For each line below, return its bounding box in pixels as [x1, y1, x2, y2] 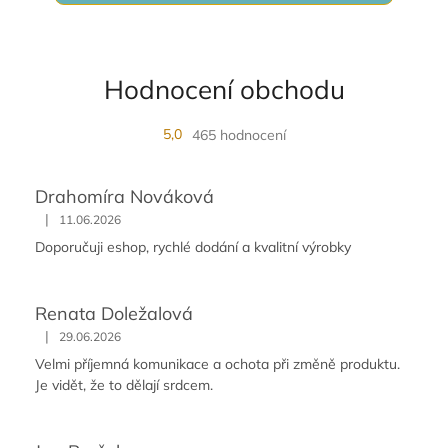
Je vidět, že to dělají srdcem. [35, 375, 213, 394]
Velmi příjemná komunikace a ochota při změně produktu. [35, 354, 400, 373]
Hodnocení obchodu [103, 72, 345, 106]
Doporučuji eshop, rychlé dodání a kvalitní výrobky [35, 237, 351, 256]
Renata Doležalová [35, 301, 193, 325]
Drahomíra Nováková [35, 184, 214, 208]
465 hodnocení [191, 125, 286, 144]
